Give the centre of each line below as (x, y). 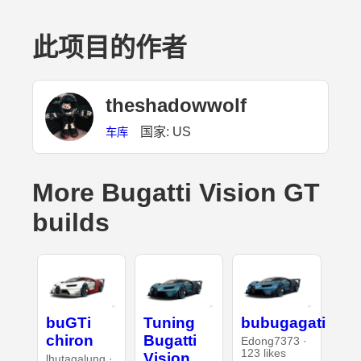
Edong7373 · (274, 341)
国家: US (166, 131)
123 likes (264, 353)
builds (71, 223)
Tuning (169, 322)
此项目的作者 (110, 48)
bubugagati (284, 322)
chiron (69, 340)
